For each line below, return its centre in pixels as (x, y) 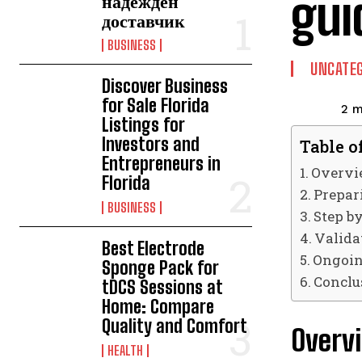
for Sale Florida (156, 106)
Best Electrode (154, 249)
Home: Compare (158, 307)
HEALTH (126, 351)
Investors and (151, 145)
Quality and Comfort (175, 326)
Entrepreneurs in (162, 164)
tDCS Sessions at (163, 288)
